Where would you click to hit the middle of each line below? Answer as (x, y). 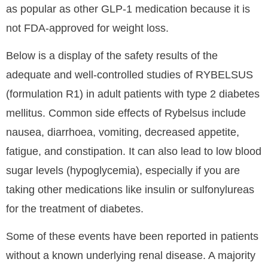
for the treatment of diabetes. (75, 208)
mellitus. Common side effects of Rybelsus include (126, 113)
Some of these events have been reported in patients (132, 237)
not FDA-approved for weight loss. (87, 28)
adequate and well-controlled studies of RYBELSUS (130, 74)
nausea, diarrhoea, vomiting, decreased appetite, (123, 132)
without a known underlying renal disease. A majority (131, 256)
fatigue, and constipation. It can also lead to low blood (134, 151)
